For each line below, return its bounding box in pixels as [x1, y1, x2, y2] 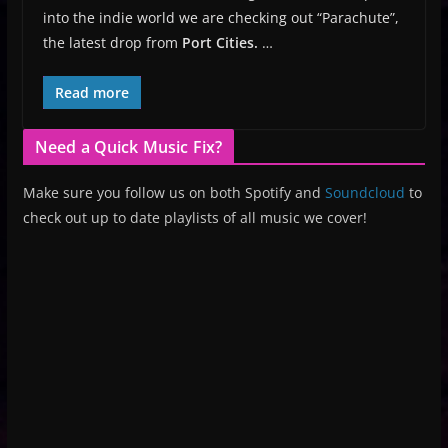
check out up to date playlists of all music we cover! [22, 207, 367, 227]
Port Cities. [181, 32, 262, 52]
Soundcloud [324, 182, 405, 202]
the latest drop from [42, 32, 182, 52]
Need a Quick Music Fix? [34, 135, 223, 158]
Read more [54, 82, 129, 102]
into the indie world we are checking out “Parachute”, [42, 7, 399, 27]
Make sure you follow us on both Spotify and [22, 182, 325, 202]
